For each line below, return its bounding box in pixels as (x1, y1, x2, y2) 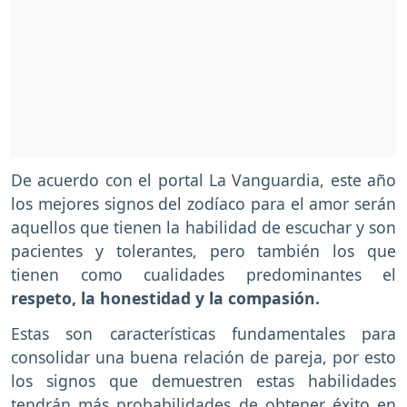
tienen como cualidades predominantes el (11, 263, 396, 286)
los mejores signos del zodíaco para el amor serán (11, 193, 396, 215)
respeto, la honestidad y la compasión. (11, 287, 320, 310)
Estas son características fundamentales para (11, 323, 396, 345)
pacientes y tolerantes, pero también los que (11, 240, 396, 263)
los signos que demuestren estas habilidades (11, 370, 396, 392)
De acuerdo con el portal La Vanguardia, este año (11, 169, 396, 192)
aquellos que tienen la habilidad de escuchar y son (11, 216, 396, 239)
